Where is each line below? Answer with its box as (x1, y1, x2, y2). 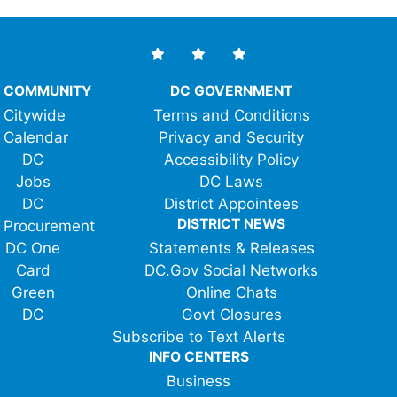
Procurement (3, 217, 95, 235)
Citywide (3, 106, 66, 124)
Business (167, 372, 230, 390)
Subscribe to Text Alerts (112, 328, 285, 346)
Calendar (3, 128, 68, 146)
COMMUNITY (3, 82, 91, 99)
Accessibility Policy (164, 151, 300, 168)
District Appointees (164, 195, 300, 213)
